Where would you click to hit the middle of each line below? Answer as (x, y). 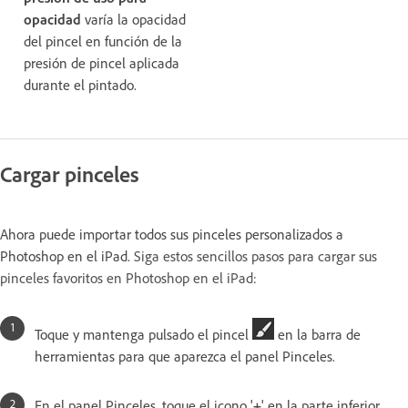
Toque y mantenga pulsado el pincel (143, 334)
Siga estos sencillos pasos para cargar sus (255, 255)
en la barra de (317, 334)
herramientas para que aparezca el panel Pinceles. (185, 356)
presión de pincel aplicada (102, 62)
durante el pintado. (80, 84)
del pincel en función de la (103, 41)
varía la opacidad (133, 19)
